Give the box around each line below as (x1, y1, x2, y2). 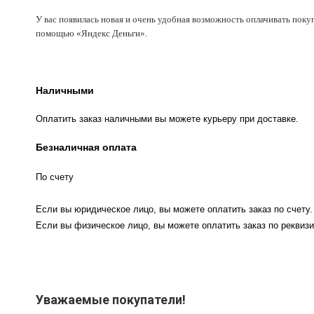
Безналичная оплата (36, 142, 137, 153)
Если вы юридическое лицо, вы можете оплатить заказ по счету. (36, 204, 313, 215)
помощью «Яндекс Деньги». (36, 28, 147, 39)
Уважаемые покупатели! (36, 292, 186, 308)
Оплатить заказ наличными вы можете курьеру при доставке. (36, 114, 299, 125)
